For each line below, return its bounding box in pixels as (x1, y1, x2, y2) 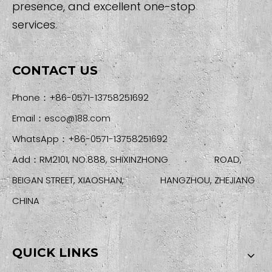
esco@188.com (44, 112, 110, 125)
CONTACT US (12, 63, 98, 78)
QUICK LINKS (12, 245, 98, 260)
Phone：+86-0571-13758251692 (12, 91, 149, 104)
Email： (12, 112, 44, 125)
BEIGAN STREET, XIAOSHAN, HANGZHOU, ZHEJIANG (12, 174, 255, 187)
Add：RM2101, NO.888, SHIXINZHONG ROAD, (12, 153, 242, 166)
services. (12, 17, 57, 33)
